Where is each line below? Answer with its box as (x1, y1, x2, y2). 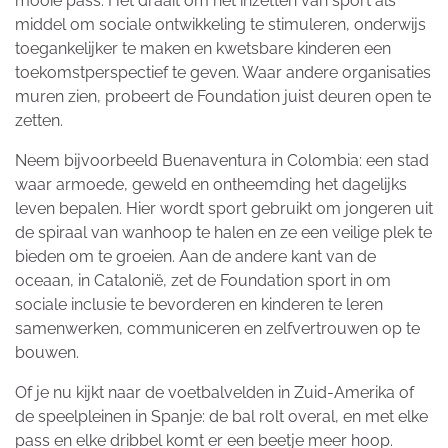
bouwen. (15, 343, 79, 363)
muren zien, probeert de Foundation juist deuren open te (15, 87, 431, 107)
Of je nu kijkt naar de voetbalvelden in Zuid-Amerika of (15, 383, 414, 403)
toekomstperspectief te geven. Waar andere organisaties (15, 63, 431, 83)
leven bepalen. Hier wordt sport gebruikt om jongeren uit (15, 199, 433, 219)
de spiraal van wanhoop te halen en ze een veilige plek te (15, 223, 432, 243)
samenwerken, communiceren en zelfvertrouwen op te (15, 319, 420, 339)
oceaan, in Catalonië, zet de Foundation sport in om (15, 271, 391, 291)
